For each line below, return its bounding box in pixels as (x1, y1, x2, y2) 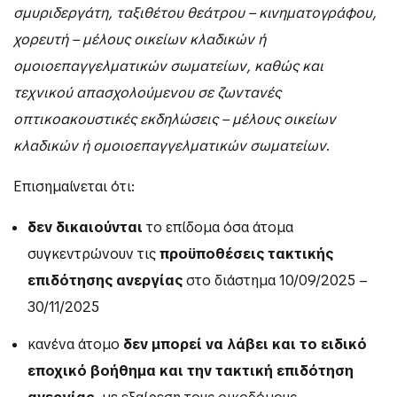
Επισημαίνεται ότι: (13, 177, 135, 197)
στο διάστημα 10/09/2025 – (183, 271, 368, 291)
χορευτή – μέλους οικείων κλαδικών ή (13, 30, 266, 50)
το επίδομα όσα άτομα (143, 218, 293, 237)
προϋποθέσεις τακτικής (160, 245, 333, 264)
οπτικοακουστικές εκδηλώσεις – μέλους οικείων (13, 110, 336, 129)
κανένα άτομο (27, 334, 123, 354)
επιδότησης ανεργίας (27, 271, 183, 291)
